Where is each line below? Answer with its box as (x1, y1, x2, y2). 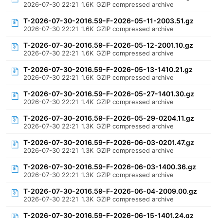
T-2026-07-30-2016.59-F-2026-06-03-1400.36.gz (23, 163, 197, 171)
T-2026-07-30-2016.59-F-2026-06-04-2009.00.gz (23, 187, 198, 195)
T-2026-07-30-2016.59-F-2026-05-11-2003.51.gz (23, 17, 194, 25)
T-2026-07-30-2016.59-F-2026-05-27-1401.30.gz (23, 90, 195, 98)
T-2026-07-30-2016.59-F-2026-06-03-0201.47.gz (23, 138, 195, 146)
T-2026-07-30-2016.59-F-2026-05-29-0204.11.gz (23, 114, 195, 122)
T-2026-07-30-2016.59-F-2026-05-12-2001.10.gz (23, 41, 194, 49)
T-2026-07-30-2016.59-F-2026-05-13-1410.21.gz (23, 65, 193, 73)
